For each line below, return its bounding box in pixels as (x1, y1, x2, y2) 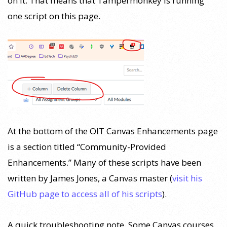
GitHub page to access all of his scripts (8, 187, 162, 200)
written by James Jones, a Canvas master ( (8, 172, 172, 184)
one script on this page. (8, 10, 100, 22)
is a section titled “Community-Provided (8, 140, 166, 153)
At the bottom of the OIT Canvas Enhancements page (8, 125, 218, 137)
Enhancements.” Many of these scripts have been (8, 156, 201, 168)
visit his (172, 172, 202, 184)
